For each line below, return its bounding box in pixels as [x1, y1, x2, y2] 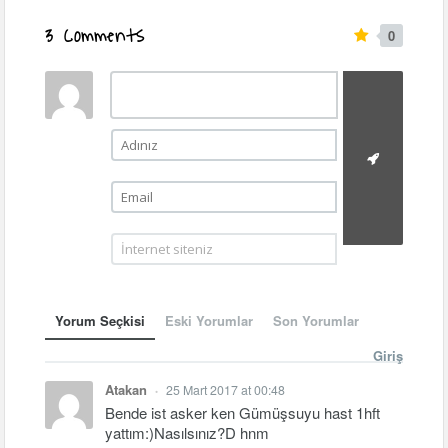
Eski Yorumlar [165, 310, 254, 330]
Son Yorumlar [273, 310, 360, 330]
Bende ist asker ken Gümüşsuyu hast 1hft [105, 401, 381, 423]
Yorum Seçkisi [55, 310, 146, 330]
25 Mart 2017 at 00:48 [166, 380, 286, 399]
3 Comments [45, 19, 146, 49]
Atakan [105, 379, 152, 399]
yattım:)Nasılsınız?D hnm [105, 421, 270, 443]
